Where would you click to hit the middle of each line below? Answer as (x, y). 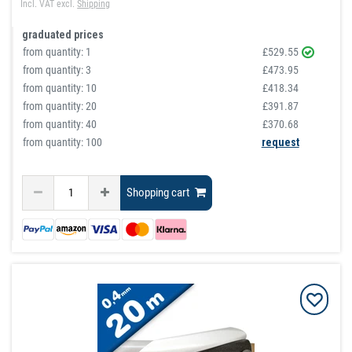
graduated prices (63, 34)
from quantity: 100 (63, 142)
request (280, 142)
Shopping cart (158, 193)
